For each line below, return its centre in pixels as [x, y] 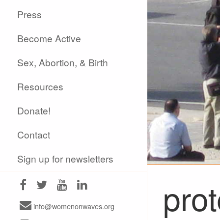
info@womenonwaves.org [73, 206]
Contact [34, 134]
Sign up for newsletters [66, 158]
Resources [41, 86]
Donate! [34, 110]
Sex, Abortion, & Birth [63, 62]
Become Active [49, 38]
